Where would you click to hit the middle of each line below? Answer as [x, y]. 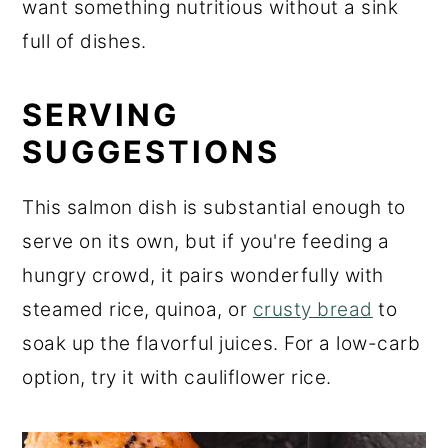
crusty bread [312, 310]
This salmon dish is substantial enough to [214, 208]
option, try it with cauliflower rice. [177, 378]
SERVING [101, 115]
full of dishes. [84, 42]
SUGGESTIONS [151, 152]
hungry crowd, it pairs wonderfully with [203, 276]
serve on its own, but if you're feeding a [206, 242]
